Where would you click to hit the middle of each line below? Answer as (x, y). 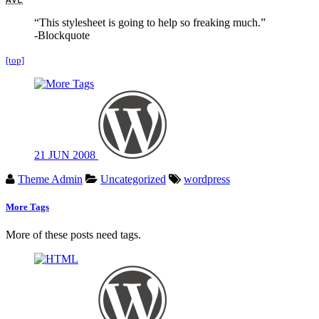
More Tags (27, 207)
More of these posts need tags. (73, 235)
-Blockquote (62, 35)
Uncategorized (133, 179)
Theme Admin (50, 179)
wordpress (207, 179)
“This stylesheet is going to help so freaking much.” (150, 22)
